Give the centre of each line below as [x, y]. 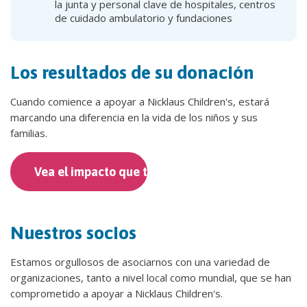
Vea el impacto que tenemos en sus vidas [147, 171]
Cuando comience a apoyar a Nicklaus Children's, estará [140, 101]
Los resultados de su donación [132, 72]
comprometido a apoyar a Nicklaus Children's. [116, 293]
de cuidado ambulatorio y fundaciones [145, 17]
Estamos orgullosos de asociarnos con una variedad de [140, 261]
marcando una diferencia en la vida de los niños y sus [134, 117]
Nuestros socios [73, 232]
